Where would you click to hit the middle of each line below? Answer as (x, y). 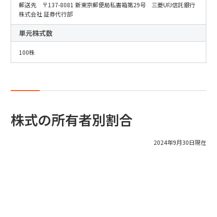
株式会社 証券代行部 (46, 14)
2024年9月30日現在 (180, 142)
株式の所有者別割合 (72, 120)
